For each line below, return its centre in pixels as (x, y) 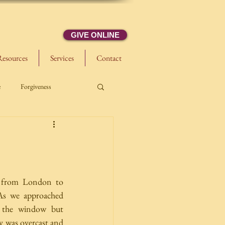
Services (62, 58)
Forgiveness (36, 86)
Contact (109, 58)
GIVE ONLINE (95, 35)
